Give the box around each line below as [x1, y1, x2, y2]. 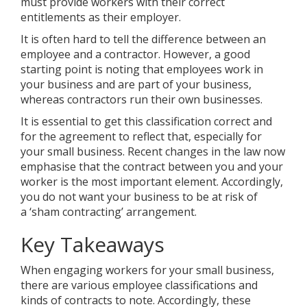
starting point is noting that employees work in [21, 62, 263, 77]
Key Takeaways [21, 230, 164, 259]
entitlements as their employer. [21, 10, 181, 25]
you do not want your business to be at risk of [21, 189, 258, 205]
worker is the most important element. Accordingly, [21, 174, 283, 190]
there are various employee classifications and [21, 278, 258, 293]
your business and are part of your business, [21, 77, 251, 93]
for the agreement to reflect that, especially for [21, 129, 262, 145]
